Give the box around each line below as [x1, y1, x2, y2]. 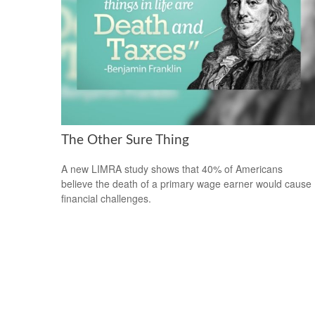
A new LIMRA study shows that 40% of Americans [61, 162, 283, 176]
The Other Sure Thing [61, 134, 189, 148]
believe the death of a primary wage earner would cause [61, 176, 311, 191]
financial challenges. [61, 191, 151, 206]
